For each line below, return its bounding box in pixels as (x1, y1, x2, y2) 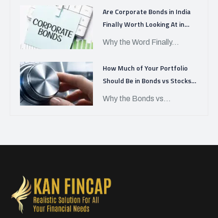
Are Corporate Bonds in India (103, 6, 191, 17)
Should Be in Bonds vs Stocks (103, 75, 191, 86)
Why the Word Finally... (103, 38, 179, 46)
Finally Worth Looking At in (103, 19, 184, 29)
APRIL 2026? (103, 32, 141, 42)
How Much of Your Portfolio (103, 63, 188, 73)
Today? (103, 88, 125, 98)
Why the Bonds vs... (103, 94, 171, 103)
